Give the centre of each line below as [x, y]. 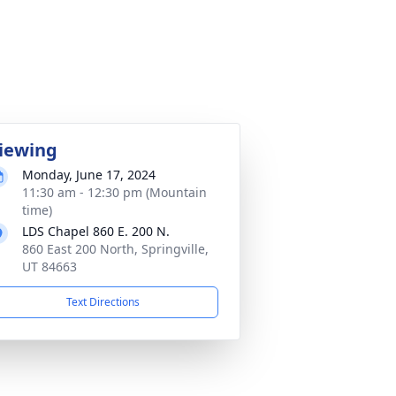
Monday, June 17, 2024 [89, 175]
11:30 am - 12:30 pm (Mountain [114, 192]
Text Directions [103, 302]
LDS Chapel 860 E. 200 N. [96, 231]
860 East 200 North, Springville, [115, 249]
